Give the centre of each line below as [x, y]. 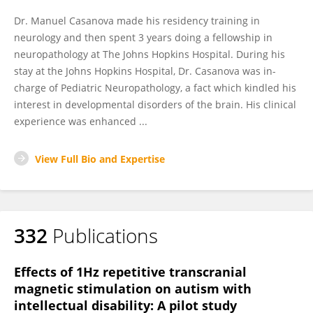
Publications [105, 235]
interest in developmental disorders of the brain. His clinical [155, 104]
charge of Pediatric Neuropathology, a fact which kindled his [155, 88]
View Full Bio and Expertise [100, 159]
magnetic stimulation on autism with [133, 289]
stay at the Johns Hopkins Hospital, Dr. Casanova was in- [145, 71]
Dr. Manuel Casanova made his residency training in [137, 21]
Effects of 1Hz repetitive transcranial [130, 272]
